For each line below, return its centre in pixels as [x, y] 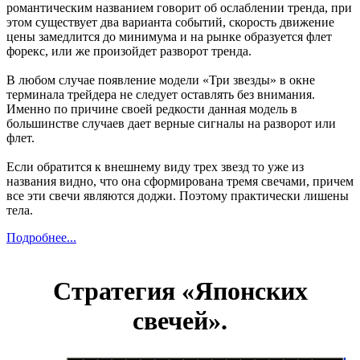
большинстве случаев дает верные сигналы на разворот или [171, 123]
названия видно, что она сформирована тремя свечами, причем [180, 181]
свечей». [180, 321]
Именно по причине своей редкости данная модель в [152, 108]
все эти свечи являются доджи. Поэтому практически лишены [178, 195]
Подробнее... [41, 237]
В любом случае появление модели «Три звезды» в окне [161, 80]
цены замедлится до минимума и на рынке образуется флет [169, 36]
